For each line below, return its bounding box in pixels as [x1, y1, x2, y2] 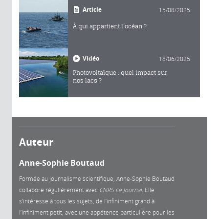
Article [83, 5, 102, 14]
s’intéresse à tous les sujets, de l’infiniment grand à [19, 197, 154, 205]
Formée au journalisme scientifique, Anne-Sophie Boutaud [19, 174, 175, 182]
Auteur [19, 135, 53, 149]
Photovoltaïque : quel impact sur [73, 68, 167, 76]
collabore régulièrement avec [19, 185, 99, 194]
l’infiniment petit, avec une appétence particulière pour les [19, 208, 175, 216]
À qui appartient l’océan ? [73, 22, 147, 30]
